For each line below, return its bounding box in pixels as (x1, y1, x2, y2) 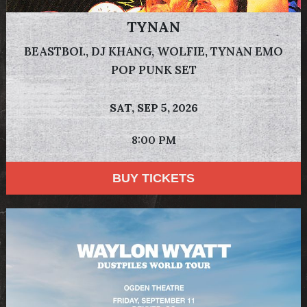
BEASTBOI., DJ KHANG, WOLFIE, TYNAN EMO (24, 44, 283, 60)
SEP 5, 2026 (136, 101, 198, 115)
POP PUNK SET (110, 62, 197, 78)
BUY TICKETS (112, 171, 195, 186)
